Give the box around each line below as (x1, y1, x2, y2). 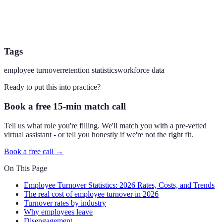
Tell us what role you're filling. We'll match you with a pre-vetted (4, 121, 207, 130)
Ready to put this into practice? (4, 83, 101, 92)
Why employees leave (24, 207, 93, 216)
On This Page (4, 164, 47, 172)
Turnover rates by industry (24, 198, 106, 207)
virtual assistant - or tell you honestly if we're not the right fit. (4, 130, 193, 139)
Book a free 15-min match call (4, 101, 126, 112)
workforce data (117, 66, 165, 75)
